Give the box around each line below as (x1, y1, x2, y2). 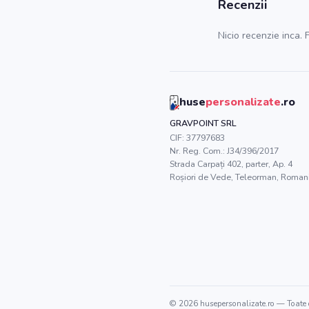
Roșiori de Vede (170, 171, 231, 183)
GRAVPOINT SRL (170, 117, 237, 129)
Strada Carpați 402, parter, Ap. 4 (170, 158, 292, 170)
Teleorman (235, 171, 277, 183)
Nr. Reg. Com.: (170, 145, 227, 157)
